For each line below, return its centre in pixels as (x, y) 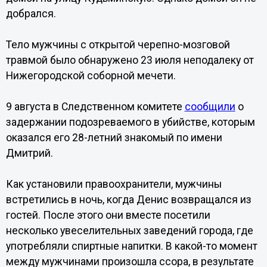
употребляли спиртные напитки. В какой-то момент (131, 246)
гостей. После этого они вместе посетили (108, 215)
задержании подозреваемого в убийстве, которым (130, 122)
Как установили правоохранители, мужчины (114, 184)
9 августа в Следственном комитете (95, 107)
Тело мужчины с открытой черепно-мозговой (118, 45)
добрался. (31, 14)
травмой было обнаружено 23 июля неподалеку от (130, 60)
